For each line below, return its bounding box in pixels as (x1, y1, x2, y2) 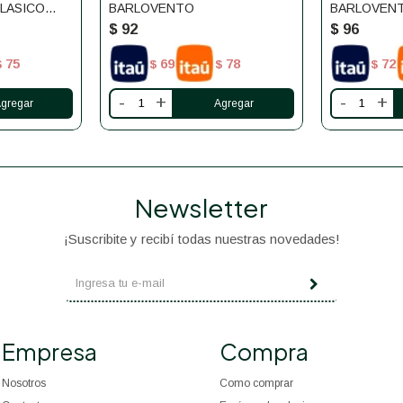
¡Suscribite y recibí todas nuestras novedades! (63, 230, 340, 246)
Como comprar (219, 376, 293, 390)
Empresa (2, 336, 98, 366)
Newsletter (135, 191, 268, 223)
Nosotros (2, 376, 47, 390)
